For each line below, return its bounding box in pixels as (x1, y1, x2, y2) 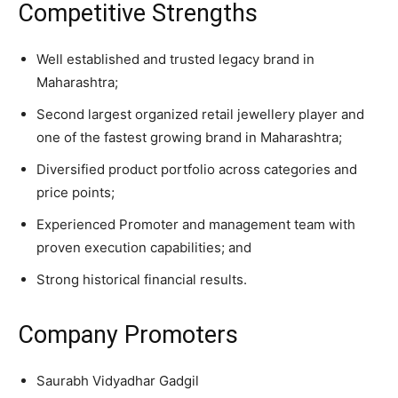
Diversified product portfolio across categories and (36, 160, 357, 178)
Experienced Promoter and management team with (36, 215, 355, 233)
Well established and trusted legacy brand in (36, 50, 314, 68)
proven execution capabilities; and (36, 238, 251, 256)
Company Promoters (18, 320, 238, 349)
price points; (36, 183, 115, 201)
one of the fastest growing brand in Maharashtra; (36, 128, 342, 146)
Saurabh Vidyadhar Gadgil (36, 371, 199, 389)
